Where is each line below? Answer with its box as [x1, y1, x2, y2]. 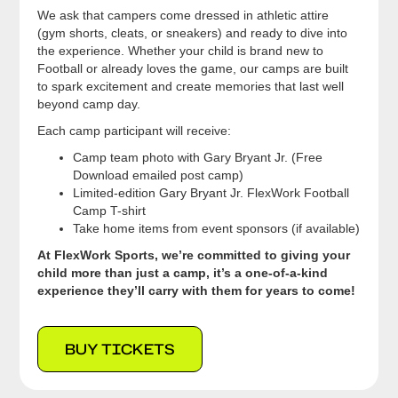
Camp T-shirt [73, 203, 147, 218]
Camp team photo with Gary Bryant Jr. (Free [73, 150, 323, 164]
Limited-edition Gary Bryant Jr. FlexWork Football [73, 186, 350, 200]
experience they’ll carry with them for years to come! [37, 283, 356, 298]
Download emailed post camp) [73, 168, 244, 182]
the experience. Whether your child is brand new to [37, 44, 324, 58]
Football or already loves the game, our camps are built [37, 61, 349, 76]
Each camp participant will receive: [37, 123, 232, 138]
